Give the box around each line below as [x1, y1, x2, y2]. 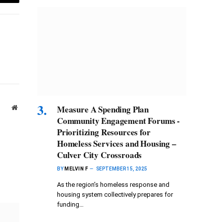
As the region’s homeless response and [57, 181, 169, 189]
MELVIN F [64, 166, 88, 172]
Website [17, 104, 39, 111]
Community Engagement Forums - [57, 114, 180, 127]
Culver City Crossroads [57, 149, 142, 162]
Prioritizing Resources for [57, 126, 151, 139]
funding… [57, 201, 84, 209]
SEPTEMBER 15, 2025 [96, 166, 147, 172]
